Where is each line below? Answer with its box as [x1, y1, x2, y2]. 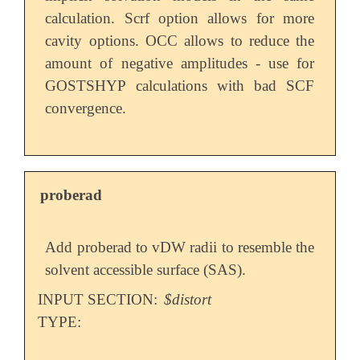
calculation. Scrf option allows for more [45, 10, 315, 27]
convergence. [45, 100, 127, 117]
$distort [164, 291, 212, 309]
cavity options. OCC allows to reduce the [45, 32, 315, 50]
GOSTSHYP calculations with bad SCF [45, 77, 315, 95]
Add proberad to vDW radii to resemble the [45, 239, 315, 256]
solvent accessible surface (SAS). [45, 261, 247, 279]
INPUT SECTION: [37, 291, 162, 309]
